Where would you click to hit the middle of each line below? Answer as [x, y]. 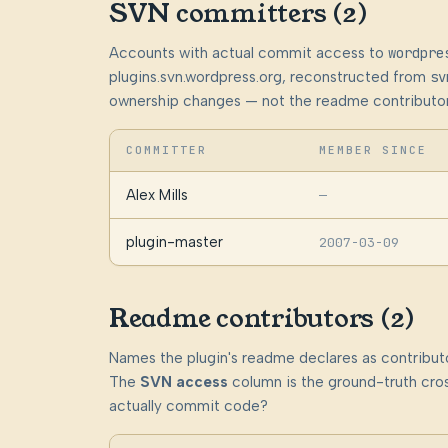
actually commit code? [188, 406]
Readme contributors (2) [262, 319]
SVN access [183, 382]
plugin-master [174, 242]
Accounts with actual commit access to [248, 53]
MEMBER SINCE [373, 150]
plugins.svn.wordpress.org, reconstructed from [269, 77]
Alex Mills [156, 195]
